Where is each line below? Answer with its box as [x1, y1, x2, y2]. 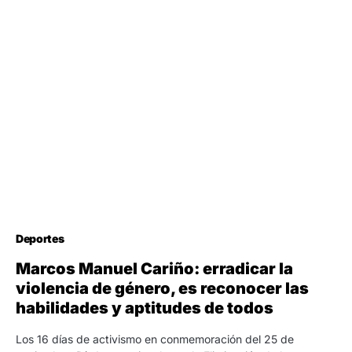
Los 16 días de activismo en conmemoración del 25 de [16, 332, 294, 346]
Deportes [16, 232, 64, 245]
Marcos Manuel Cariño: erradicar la [16, 259, 293, 278]
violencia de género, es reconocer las [16, 279, 309, 298]
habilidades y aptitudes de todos [16, 299, 273, 317]
